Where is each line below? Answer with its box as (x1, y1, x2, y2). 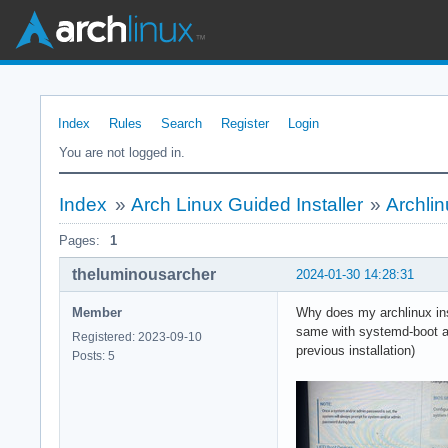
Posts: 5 (72, 348, 115, 363)
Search (161, 116, 202, 131)
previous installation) (296, 342, 419, 358)
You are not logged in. (59, 145, 185, 160)
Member (72, 304, 122, 320)
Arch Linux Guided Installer (130, 194, 363, 215)
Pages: (59, 233, 100, 248)
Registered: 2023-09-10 (72, 329, 202, 344)
